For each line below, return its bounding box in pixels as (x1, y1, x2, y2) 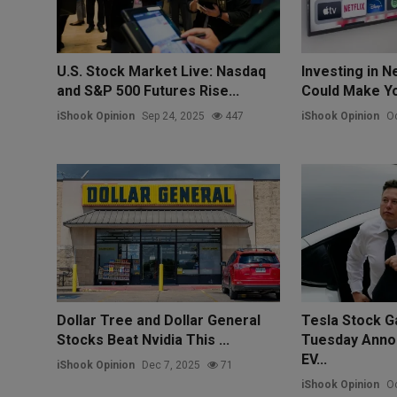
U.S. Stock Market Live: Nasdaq (57, 62, 266, 80)
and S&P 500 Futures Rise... (57, 82, 239, 99)
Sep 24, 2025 (142, 109, 205, 122)
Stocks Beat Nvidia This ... (57, 331, 230, 348)
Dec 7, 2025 (142, 358, 200, 371)
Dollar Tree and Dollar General (57, 311, 261, 329)
